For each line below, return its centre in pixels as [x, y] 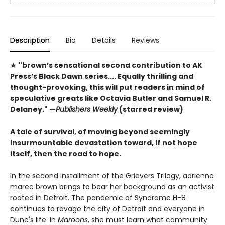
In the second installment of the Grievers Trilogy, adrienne [112, 176]
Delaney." [30, 110]
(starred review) [151, 110]
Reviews [145, 40]
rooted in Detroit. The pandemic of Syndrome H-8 [98, 198]
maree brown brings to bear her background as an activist [112, 187]
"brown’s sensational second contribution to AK [110, 66]
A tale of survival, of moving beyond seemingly [100, 132]
